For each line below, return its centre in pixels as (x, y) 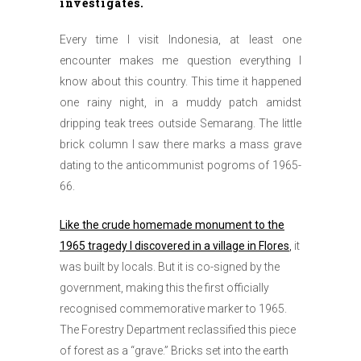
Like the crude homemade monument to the (172, 225)
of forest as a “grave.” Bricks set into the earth (174, 351)
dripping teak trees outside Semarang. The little (180, 124)
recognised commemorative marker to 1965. (173, 309)
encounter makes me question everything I (180, 61)
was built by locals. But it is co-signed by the (170, 267)
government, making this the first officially (164, 288)
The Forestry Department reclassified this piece (178, 330)
